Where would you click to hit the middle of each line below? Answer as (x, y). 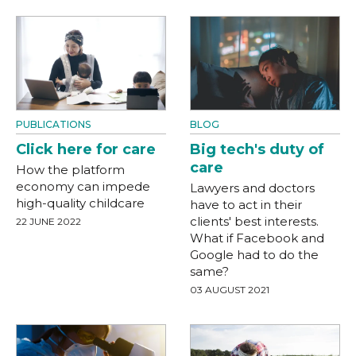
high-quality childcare (80, 203)
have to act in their (246, 204)
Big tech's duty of (257, 149)
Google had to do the (254, 254)
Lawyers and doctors (252, 188)
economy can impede (83, 186)
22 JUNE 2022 (48, 221)
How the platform (70, 169)
